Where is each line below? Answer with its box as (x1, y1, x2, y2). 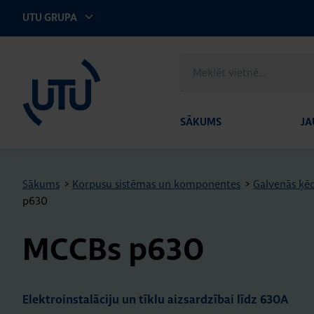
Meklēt (179, 54, 212, 67)
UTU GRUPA (22, 13, 79, 23)
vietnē (179, 71, 210, 84)
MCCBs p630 (22, 235, 205, 266)
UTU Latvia (22, 50, 50, 64)
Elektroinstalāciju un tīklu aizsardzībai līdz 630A (22, 294, 288, 306)
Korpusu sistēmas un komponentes (72, 177, 240, 191)
